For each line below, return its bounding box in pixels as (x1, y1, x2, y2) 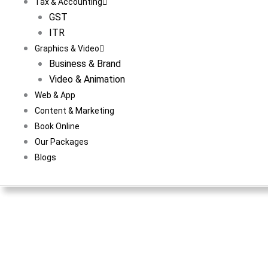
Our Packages (35, 137, 89, 147)
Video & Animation (49, 74, 125, 85)
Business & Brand (49, 58, 121, 69)
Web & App (35, 90, 75, 100)
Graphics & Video (35, 44, 99, 53)
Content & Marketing (35, 106, 114, 115)
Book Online (35, 121, 80, 131)
